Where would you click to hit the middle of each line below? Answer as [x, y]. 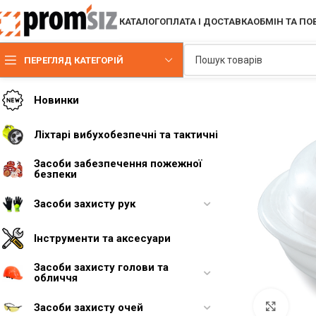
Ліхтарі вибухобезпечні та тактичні [126, 134]
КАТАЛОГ [140, 21]
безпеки [55, 174]
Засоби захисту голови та [101, 267]
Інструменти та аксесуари [102, 238]
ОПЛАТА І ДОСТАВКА [207, 21]
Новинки [56, 100]
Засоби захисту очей [89, 307]
